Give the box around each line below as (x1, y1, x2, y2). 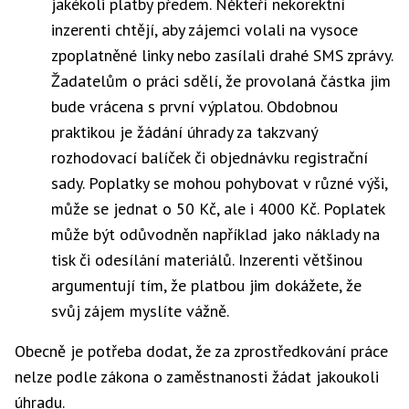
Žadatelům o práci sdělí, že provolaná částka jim (51, 70, 391, 91)
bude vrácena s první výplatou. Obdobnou (51, 96, 338, 117)
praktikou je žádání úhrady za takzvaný (51, 121, 317, 142)
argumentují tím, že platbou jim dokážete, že (51, 275, 362, 296)
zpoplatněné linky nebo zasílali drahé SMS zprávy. (51, 45, 393, 66)
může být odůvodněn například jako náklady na (51, 224, 380, 245)
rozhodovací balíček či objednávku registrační (51, 147, 368, 168)
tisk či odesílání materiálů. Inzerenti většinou (51, 249, 362, 270)
